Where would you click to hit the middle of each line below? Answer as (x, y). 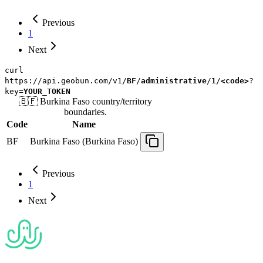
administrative (174, 81)
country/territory (122, 102)
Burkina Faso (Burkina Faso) (84, 141)
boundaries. (85, 112)
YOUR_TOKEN (47, 92)
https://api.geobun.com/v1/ (66, 81)
